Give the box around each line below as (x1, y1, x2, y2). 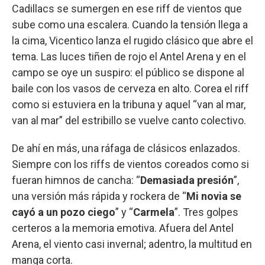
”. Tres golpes (174, 206, 238, 219)
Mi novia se (186, 190, 241, 203)
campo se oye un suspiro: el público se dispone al (12, 66, 244, 79)
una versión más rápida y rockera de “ (12, 190, 186, 203)
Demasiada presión (140, 174, 234, 187)
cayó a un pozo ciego (12, 206, 115, 219)
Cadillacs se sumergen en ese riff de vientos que (12, 2, 242, 15)
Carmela (133, 206, 174, 219)
